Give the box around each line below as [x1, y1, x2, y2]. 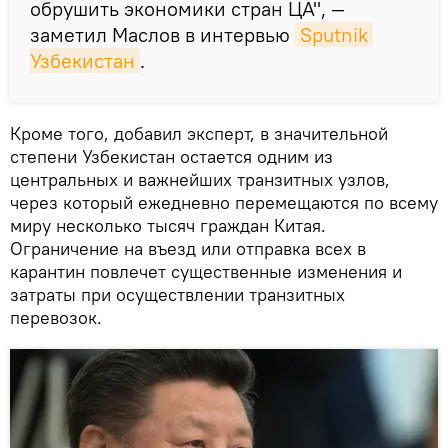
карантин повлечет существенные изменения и [10, 260, 402, 284]
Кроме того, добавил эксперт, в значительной [10, 122, 388, 146]
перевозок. [10, 306, 102, 330]
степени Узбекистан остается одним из [10, 145, 333, 169]
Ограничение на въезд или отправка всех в [10, 237, 366, 261]
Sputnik [300, 22, 368, 48]
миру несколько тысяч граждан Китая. [10, 214, 326, 238]
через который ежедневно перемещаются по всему [10, 191, 438, 215]
